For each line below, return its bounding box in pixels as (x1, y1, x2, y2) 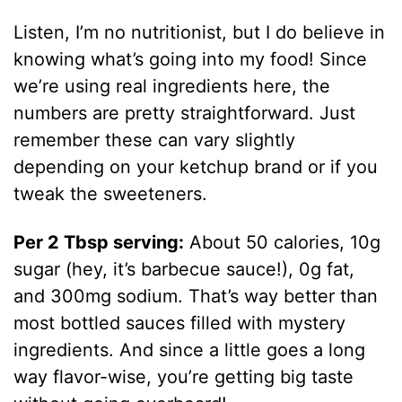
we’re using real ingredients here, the (13, 74, 331, 97)
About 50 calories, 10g (184, 231, 381, 253)
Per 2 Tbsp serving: (13, 231, 185, 253)
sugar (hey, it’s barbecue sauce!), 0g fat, (13, 258, 355, 280)
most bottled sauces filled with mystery (13, 311, 346, 334)
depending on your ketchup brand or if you (13, 155, 379, 178)
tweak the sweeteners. (13, 182, 208, 205)
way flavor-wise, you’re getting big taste (13, 365, 354, 388)
